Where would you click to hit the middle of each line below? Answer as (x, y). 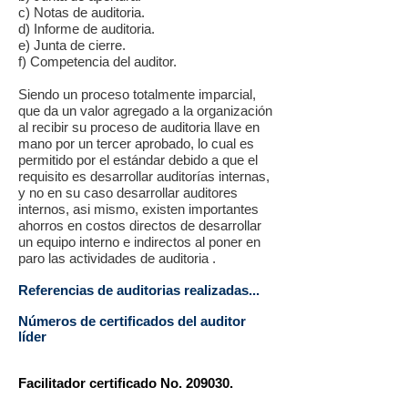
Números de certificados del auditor (132, 321)
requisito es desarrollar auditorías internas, (144, 176)
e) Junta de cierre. (72, 45)
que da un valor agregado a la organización (145, 111)
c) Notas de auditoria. (82, 12)
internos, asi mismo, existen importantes (138, 209)
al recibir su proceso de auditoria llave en (139, 127)
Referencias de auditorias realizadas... (139, 290)
